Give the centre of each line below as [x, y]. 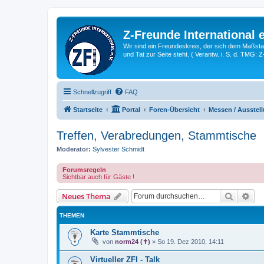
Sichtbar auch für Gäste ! [98, 176]
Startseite [88, 110]
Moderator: [74, 149]
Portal [131, 110]
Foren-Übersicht [174, 110]
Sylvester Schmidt [118, 149]
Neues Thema [86, 196]
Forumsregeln [84, 169]
